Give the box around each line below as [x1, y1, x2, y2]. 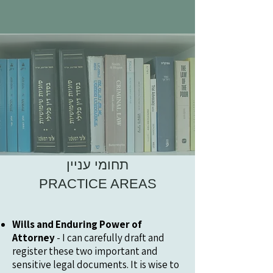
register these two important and [12, 244, 158, 258]
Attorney [12, 231, 55, 244]
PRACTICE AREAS [38, 176, 157, 191]
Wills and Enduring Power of [12, 218, 142, 231]
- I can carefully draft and [55, 231, 165, 244]
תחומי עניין [66, 157, 129, 172]
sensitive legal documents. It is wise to [12, 258, 179, 271]
